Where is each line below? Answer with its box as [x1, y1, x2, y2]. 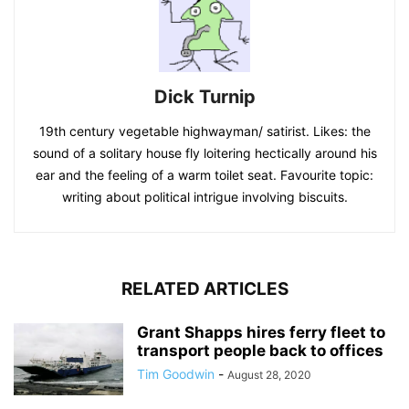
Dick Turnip [153, 85, 256, 108]
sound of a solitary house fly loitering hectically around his [32, 144, 377, 161]
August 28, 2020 [227, 367, 311, 382]
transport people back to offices [137, 341, 383, 360]
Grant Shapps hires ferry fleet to [137, 322, 385, 341]
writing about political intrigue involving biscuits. [61, 188, 348, 204]
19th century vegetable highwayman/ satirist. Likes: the [38, 122, 371, 139]
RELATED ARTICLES [121, 278, 288, 299]
